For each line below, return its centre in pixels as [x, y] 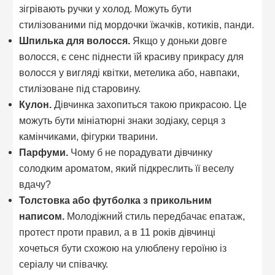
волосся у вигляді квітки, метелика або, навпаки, [130, 73]
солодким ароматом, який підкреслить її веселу [127, 168]
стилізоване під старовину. [80, 89]
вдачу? [35, 184]
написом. [42, 216]
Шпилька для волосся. [75, 41]
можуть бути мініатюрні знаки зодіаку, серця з [122, 121]
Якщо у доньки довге [179, 41]
